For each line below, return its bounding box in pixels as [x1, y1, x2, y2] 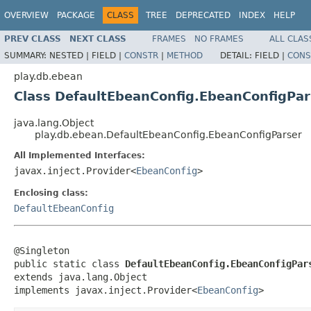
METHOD [167, 50, 203, 60]
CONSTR [124, 50, 158, 60]
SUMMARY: [4, 50, 49, 60]
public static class [14, 258, 125, 269]
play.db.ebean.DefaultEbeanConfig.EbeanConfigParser [35, 128, 302, 140]
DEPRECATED [176, 10, 230, 20]
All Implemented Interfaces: [14, 150, 145, 160]
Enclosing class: [14, 187, 88, 198]
